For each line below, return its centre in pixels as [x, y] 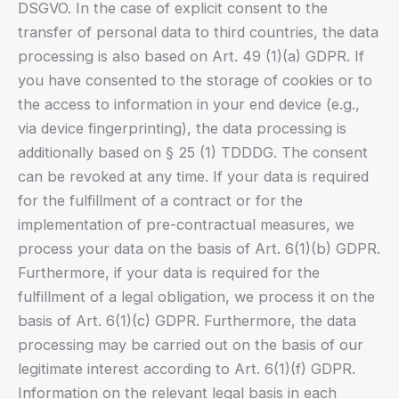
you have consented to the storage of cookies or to [195, 80]
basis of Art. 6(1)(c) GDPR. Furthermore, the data [187, 320]
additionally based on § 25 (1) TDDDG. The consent [193, 152]
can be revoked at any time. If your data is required [193, 176]
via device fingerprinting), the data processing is [182, 128]
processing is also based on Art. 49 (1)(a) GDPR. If [191, 56]
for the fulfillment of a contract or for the [160, 200]
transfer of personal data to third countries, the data [198, 32]
